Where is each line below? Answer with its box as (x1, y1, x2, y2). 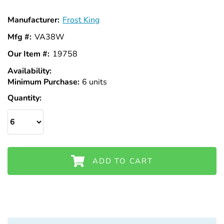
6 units (81, 76, 107, 87)
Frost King (62, 14, 99, 25)
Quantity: (7, 92, 41, 104)
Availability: (7, 65, 51, 76)
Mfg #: (7, 31, 31, 42)
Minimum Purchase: (7, 76, 79, 87)
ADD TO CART (92, 156, 153, 166)
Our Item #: (7, 48, 49, 59)
